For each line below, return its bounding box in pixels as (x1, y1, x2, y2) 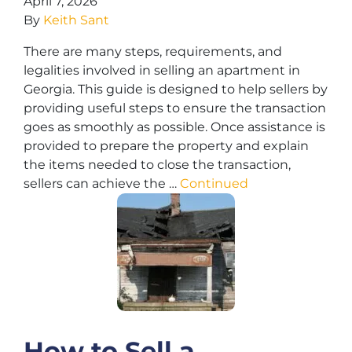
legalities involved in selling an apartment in (24, 63, 300, 78)
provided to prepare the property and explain (24, 138, 309, 153)
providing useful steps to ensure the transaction (24, 101, 326, 115)
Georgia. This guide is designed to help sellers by (24, 82, 328, 97)
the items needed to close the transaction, (24, 157, 291, 172)
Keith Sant (43, 13, 109, 27)
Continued (180, 176, 248, 191)
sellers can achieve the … (24, 176, 180, 191)
